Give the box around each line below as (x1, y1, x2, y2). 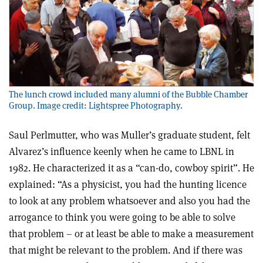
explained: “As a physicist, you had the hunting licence (9, 177, 247, 191)
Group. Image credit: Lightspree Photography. (9, 99, 183, 111)
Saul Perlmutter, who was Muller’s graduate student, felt (9, 128, 250, 141)
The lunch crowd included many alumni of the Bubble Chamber (9, 88, 248, 100)
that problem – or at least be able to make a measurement (9, 227, 254, 240)
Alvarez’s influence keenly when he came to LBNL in (9, 144, 234, 158)
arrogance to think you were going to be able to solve (9, 210, 235, 224)
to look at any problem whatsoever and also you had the (9, 194, 250, 207)
